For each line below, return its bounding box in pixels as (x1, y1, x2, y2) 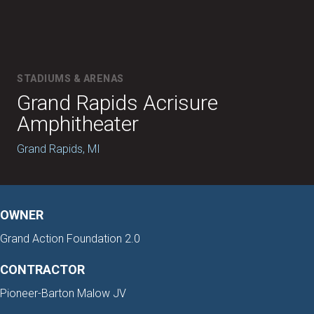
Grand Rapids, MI (17, 142, 100, 156)
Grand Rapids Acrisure (17, 90, 218, 115)
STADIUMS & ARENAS (17, 73, 124, 84)
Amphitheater (17, 111, 139, 136)
